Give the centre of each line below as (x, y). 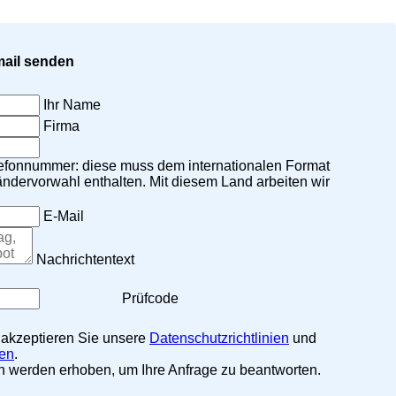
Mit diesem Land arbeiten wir (240, 181)
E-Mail (64, 216)
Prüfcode (150, 298)
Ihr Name (72, 104)
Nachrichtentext (85, 259)
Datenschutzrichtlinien (219, 338)
